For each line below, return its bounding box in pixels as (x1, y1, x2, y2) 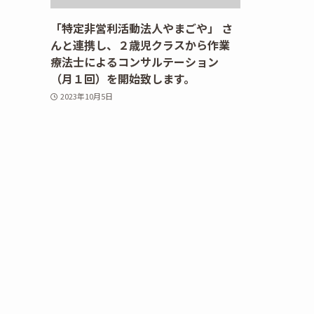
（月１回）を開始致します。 (50, 70, 195, 88)
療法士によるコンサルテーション (50, 53, 219, 71)
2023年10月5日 (60, 90, 113, 102)
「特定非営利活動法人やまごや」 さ (50, 20, 233, 37)
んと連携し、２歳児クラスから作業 (50, 36, 230, 54)
